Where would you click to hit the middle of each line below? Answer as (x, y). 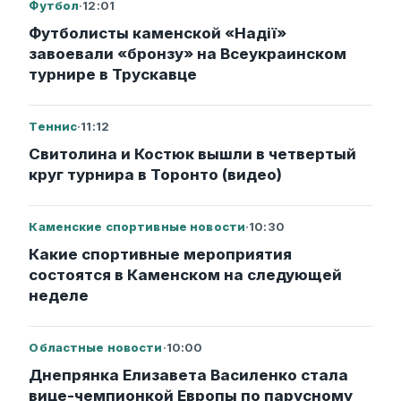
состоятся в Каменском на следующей (186, 274)
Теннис (53, 126)
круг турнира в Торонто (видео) (156, 174)
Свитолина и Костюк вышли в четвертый (193, 154)
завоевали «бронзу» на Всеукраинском (188, 53)
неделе (59, 295)
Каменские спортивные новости (137, 226)
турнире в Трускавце (113, 74)
